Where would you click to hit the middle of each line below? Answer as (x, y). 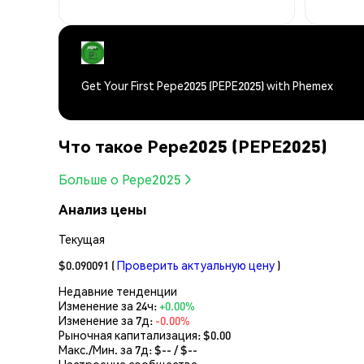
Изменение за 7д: (107, 320)
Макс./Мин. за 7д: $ (110, 349)
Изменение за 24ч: (109, 305)
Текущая (82, 238)
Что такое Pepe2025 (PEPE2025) (193, 145)
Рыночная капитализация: (131, 334)
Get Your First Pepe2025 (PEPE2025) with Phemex (207, 86)
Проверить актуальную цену (196, 264)
